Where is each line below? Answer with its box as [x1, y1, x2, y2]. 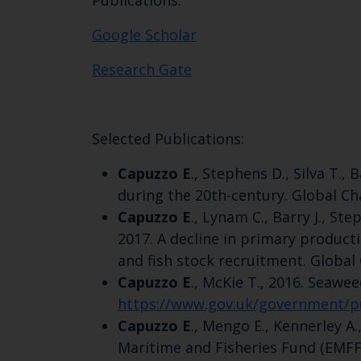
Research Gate [92, 60, 192, 80]
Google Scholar [92, 25, 197, 45]
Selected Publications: [92, 129, 244, 149]
